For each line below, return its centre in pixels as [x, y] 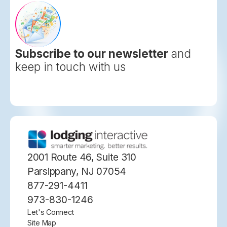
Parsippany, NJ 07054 [77, 172]
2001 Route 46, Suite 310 [82, 157]
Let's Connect [51, 212]
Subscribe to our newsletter [92, 53]
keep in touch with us [70, 66]
